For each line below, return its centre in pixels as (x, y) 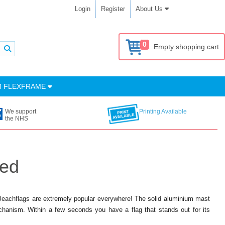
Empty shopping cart (186, 47)
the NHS (17, 119)
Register (113, 9)
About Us (150, 9)
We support (21, 111)
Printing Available (163, 111)
